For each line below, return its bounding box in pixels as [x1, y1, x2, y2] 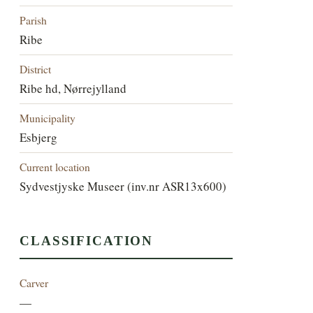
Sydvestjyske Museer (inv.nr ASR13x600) [20, 177, 227, 194]
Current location [20, 159, 91, 174]
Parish [20, 12, 48, 27]
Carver [20, 275, 49, 291]
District [20, 61, 52, 76]
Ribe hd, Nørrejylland [20, 80, 127, 96]
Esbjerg [20, 129, 58, 145]
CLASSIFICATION [20, 233, 154, 249]
